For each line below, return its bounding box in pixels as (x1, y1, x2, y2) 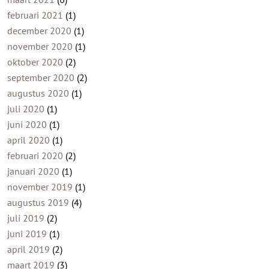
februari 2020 (7, 150, 63, 162)
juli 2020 (7, 103, 44, 115)
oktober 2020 (7, 56, 63, 68)
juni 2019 (7, 228, 47, 240)
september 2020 (7, 71, 74, 84)
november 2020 (7, 40, 73, 53)
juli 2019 (7, 212, 44, 225)
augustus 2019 (7, 196, 69, 209)
